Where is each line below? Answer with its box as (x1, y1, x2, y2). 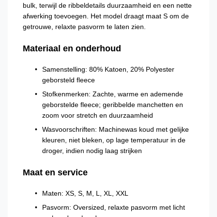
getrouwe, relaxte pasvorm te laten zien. (23, 23, 146, 31)
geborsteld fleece (42, 76, 95, 84)
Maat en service (23, 168, 88, 177)
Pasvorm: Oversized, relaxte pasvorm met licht (42, 203, 185, 211)
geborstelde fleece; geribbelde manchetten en (42, 101, 183, 108)
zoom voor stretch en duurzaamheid (42, 111, 153, 119)
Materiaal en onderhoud (23, 44, 121, 53)
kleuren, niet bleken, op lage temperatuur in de (42, 136, 186, 144)
